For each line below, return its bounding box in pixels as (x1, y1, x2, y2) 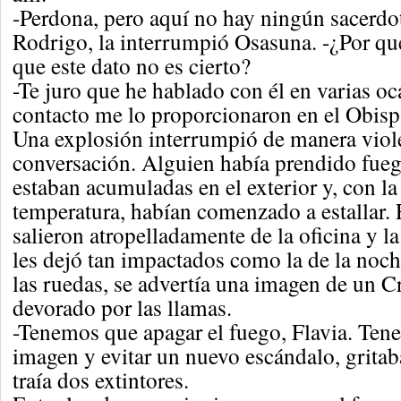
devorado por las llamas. (13, 292, 232, 322)
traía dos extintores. (13, 364, 189, 395)
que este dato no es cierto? (13, 50, 251, 81)
